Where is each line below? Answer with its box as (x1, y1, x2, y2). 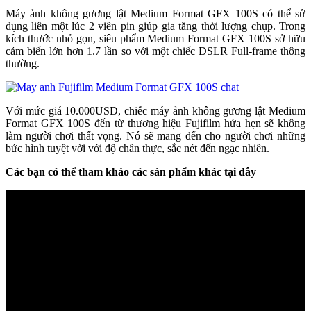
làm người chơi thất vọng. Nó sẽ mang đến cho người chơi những (6, 130, 305, 142)
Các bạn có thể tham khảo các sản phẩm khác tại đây (6, 166, 256, 178)
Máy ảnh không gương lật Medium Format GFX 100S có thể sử (6, 8, 305, 20)
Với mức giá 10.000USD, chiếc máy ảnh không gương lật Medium (6, 105, 305, 117)
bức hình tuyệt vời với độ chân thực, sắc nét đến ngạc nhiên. (6, 142, 269, 155)
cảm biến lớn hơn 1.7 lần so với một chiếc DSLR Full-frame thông (6, 45, 305, 58)
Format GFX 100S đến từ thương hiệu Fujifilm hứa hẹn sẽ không (6, 117, 305, 130)
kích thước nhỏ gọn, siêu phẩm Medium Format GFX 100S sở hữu (6, 33, 305, 45)
